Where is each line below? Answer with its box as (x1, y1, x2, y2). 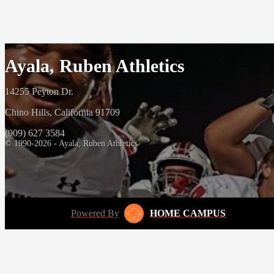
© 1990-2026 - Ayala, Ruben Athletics (5, 139, 138, 149)
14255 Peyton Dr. (5, 86, 73, 97)
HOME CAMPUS (150, 208, 226, 219)
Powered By (71, 208, 119, 219)
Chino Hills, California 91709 (5, 107, 120, 118)
